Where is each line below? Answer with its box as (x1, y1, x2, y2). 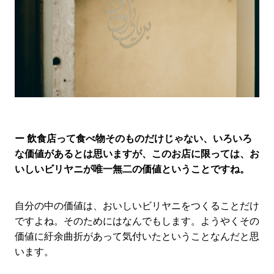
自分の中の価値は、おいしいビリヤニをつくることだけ (14, 199, 259, 212)
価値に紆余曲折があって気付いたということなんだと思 (14, 230, 259, 242)
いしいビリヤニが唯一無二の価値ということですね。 (14, 163, 250, 175)
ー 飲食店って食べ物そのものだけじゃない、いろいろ (14, 132, 252, 144)
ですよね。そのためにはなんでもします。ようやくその (14, 215, 259, 227)
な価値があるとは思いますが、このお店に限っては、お (14, 147, 259, 160)
